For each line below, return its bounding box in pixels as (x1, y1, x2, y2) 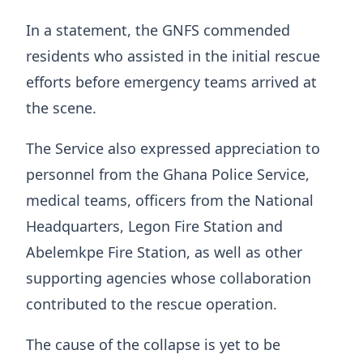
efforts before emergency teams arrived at (26, 72, 317, 92)
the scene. (26, 98, 96, 118)
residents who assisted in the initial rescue (26, 46, 320, 66)
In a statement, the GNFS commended (26, 20, 290, 41)
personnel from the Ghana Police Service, (26, 164, 310, 185)
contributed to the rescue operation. (26, 294, 277, 314)
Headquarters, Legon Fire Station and (26, 216, 283, 237)
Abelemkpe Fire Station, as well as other (26, 242, 302, 263)
